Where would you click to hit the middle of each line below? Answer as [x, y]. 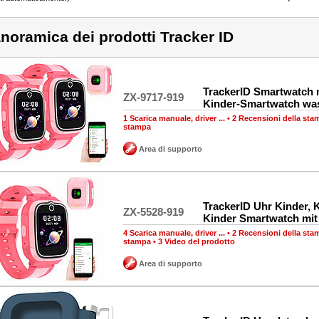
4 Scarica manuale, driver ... [174, 233]
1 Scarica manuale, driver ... [174, 118]
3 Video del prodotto [197, 241]
